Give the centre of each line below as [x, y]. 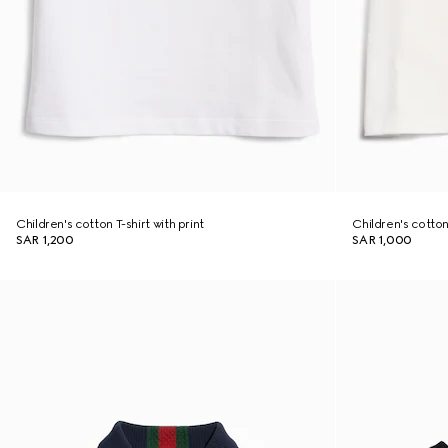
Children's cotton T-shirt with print [110, 224]
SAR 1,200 [45, 240]
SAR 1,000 [382, 240]
